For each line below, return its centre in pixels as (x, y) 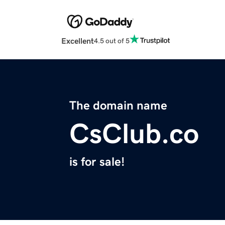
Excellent (78, 41)
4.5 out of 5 (112, 40)
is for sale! (97, 162)
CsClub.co (134, 134)
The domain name (118, 106)
